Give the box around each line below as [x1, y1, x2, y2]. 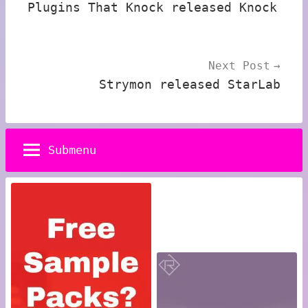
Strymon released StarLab [99, 77, 280, 92]
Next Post [208, 59, 270, 73]
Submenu [48, 142, 97, 157]
